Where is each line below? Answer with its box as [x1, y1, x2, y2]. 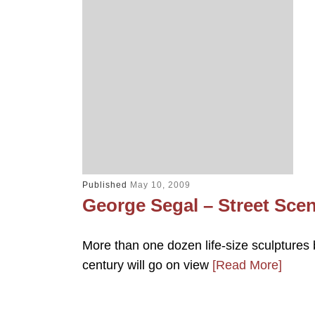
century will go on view [82, 257, 212, 272]
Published [82, 179, 130, 190]
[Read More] [212, 257, 282, 272]
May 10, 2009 [130, 179, 191, 190]
